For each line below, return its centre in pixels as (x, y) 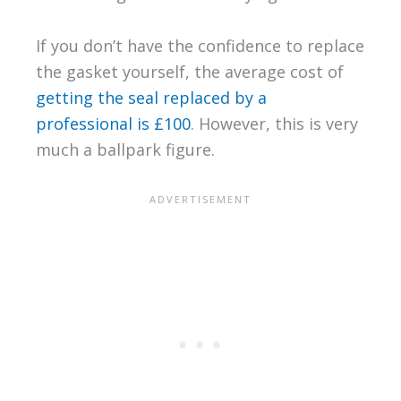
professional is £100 (113, 123)
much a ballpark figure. (125, 149)
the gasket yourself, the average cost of (189, 71)
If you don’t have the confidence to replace (200, 45)
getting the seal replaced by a (151, 97)
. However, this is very (274, 123)
